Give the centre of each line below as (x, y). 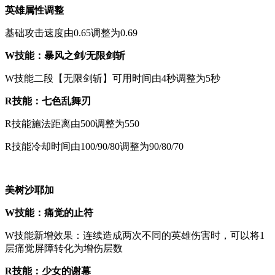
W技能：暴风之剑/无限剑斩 (65, 55)
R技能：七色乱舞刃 (48, 101)
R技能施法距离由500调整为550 (72, 123)
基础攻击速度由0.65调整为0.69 (71, 33)
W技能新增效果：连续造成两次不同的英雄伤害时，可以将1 (135, 235)
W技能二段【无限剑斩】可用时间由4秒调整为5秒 (113, 78)
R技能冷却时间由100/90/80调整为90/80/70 (94, 146)
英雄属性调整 (34, 10)
